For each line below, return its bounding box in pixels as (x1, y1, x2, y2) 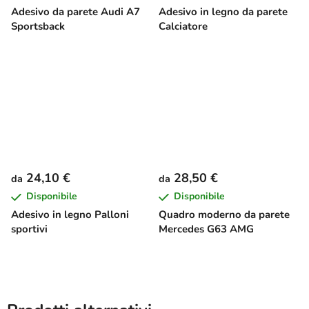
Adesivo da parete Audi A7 (11, 4, 140, 19)
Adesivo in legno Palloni (11, 207, 129, 221)
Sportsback (11, 19, 65, 33)
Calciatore (159, 19, 208, 33)
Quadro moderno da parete (159, 207, 290, 221)
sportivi (11, 221, 48, 236)
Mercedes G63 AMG (159, 221, 254, 236)
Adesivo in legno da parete (159, 4, 288, 19)
